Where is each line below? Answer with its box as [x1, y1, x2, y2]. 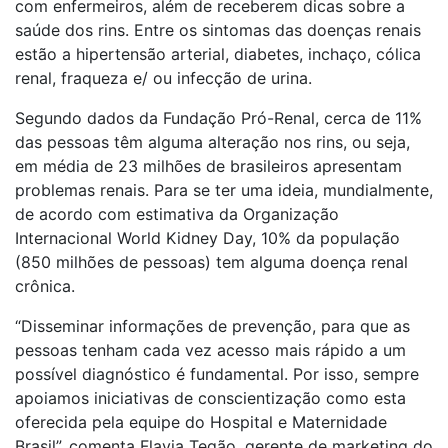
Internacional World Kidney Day [15, 228, 252, 248]
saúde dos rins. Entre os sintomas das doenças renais [15, 20, 421, 40]
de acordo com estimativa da [15, 204, 243, 224]
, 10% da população [252, 228, 400, 248]
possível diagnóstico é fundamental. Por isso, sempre [15, 364, 419, 384]
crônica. [15, 276, 75, 296]
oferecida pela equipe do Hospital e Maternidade [15, 412, 387, 432]
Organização [243, 204, 339, 224]
